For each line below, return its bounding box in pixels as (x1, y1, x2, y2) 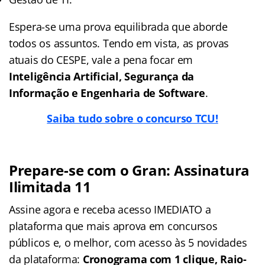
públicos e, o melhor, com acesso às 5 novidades (9, 235, 247, 250)
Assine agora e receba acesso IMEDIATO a (9, 202, 211, 216)
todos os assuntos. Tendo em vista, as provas (9, 35, 230, 50)
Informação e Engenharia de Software (9, 85, 205, 100)
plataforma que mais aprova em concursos (9, 218, 218, 233)
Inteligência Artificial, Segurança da (9, 69, 195, 83)
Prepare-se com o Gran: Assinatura (9, 160, 250, 180)
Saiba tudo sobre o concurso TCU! (47, 111, 218, 125)
